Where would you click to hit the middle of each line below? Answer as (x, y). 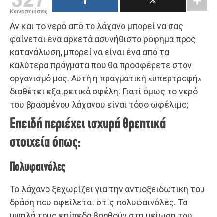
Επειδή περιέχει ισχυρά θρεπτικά (88, 124)
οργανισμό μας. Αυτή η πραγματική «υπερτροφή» (106, 78)
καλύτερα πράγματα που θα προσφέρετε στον (101, 65)
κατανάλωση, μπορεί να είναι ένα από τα (89, 52)
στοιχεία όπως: (45, 143)
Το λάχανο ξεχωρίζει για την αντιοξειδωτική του (107, 189)
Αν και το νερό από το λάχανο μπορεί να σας (96, 26)
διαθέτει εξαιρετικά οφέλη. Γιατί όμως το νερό (104, 91)
